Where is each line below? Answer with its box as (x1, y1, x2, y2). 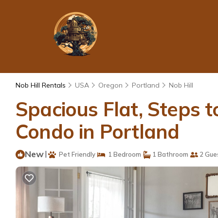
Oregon (98, 81, 123, 90)
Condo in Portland (16, 119, 180, 144)
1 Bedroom (105, 150, 141, 158)
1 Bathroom (151, 150, 188, 158)
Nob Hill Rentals (16, 81, 68, 90)
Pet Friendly (56, 150, 95, 158)
